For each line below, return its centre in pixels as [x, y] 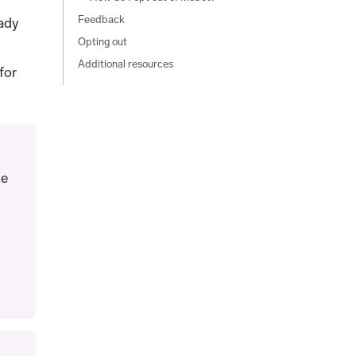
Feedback [101, 19]
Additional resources [125, 64]
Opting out [102, 41]
